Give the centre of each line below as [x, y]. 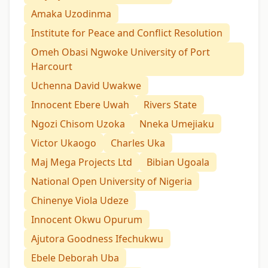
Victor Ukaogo [64, 143]
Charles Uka [138, 143]
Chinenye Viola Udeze [80, 201]
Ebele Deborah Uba [75, 258]
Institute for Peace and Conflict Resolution [127, 33]
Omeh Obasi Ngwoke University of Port [121, 52]
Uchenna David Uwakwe [86, 86]
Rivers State [170, 105]
